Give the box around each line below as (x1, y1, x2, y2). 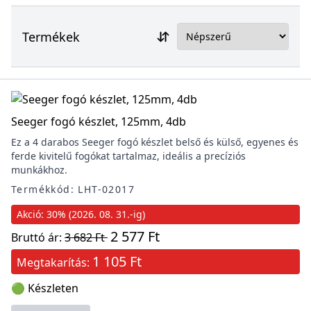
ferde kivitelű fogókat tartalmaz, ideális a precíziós (11, 149, 246, 162)
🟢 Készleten (11, 280, 78, 296)
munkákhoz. (11, 163, 67, 176)
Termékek (22, 28, 80, 45)
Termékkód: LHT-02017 (11, 183, 135, 196)
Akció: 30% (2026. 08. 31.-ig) (17, 208, 145, 221)
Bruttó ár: (11, 230, 65, 245)
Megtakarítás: (17, 255, 92, 270)
